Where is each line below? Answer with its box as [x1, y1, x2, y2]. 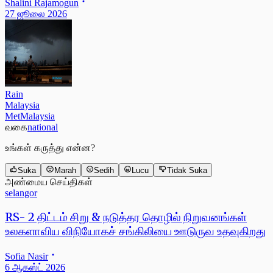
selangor [5, 188, 37, 199]
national [27, 121, 58, 132]
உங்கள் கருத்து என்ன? [5, 142, 95, 153]
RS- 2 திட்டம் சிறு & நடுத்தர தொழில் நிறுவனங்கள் [5, 210, 247, 225]
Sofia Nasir [5, 250, 48, 261]
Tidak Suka [166, 166, 207, 175]
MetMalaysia [5, 110, 55, 121]
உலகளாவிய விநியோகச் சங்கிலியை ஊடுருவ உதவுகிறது [5, 224, 266, 239]
